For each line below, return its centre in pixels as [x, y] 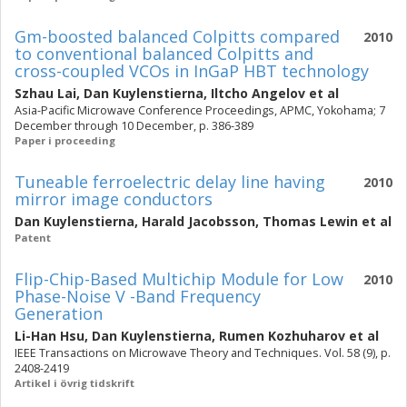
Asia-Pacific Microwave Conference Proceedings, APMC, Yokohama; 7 [200, 110]
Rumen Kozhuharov [282, 336]
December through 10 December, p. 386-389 [134, 126]
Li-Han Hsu [50, 336]
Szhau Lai [45, 93]
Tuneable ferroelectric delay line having [170, 182]
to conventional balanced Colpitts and [164, 54]
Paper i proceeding [65, 140]
